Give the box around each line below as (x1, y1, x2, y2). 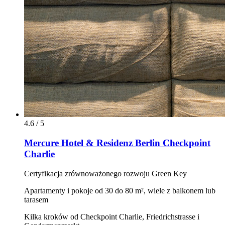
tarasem (24, 195, 48, 204)
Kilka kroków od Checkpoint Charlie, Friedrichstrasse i (24, 212, 199, 221)
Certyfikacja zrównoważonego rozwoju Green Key (24, 169, 187, 178)
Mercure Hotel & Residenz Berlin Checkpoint (24, 137, 210, 148)
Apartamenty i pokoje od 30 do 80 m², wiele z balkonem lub (24, 186, 215, 195)
